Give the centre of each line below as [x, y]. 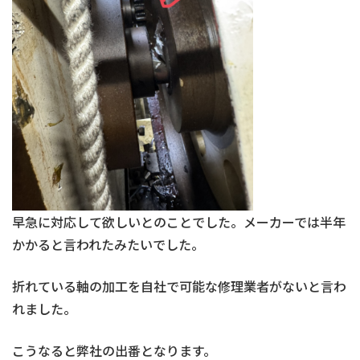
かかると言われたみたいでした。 [108, 244]
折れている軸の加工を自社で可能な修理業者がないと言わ [179, 286]
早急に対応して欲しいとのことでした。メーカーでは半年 [179, 222]
